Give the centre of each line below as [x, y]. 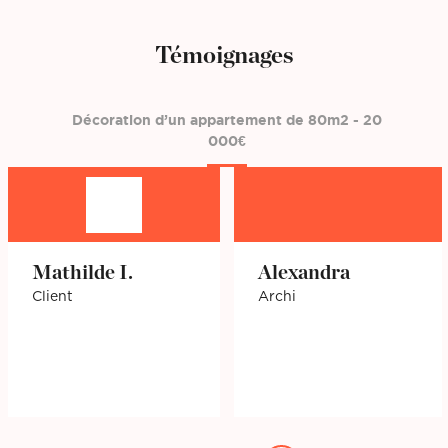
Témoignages [224, 55]
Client [53, 297]
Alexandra [303, 273]
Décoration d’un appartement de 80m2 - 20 [226, 121]
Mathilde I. [83, 273]
